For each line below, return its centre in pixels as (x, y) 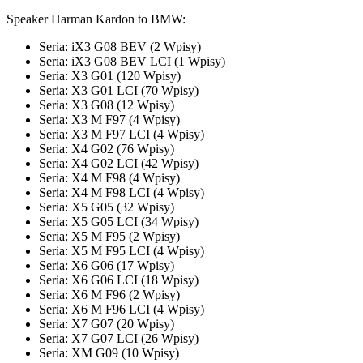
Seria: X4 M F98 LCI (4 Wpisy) (122, 192)
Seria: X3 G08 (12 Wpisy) (107, 105)
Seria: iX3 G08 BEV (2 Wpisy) (120, 46)
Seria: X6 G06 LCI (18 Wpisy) (119, 280)
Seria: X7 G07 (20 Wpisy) (107, 323)
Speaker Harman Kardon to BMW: (96, 19)
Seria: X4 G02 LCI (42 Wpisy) (119, 163)
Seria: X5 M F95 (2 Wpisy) (109, 236)
